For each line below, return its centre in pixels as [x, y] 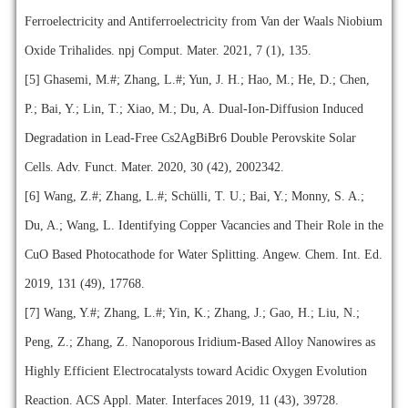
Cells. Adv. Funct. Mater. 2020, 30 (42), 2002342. [156, 167]
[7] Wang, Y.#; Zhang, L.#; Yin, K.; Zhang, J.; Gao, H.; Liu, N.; [192, 312]
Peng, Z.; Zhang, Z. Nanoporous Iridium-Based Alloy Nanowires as [199, 342]
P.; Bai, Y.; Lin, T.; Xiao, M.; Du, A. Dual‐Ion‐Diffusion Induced [194, 108]
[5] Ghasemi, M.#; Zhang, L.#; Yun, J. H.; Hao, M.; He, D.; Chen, [197, 79]
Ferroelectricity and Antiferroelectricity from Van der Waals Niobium [203, 21]
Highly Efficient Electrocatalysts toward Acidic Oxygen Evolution [195, 371]
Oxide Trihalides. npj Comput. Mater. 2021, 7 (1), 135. [169, 50]
